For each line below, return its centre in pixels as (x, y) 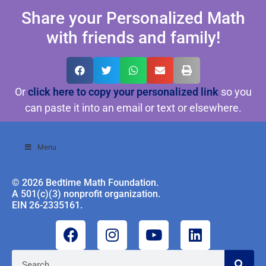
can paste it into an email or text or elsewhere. (133, 107)
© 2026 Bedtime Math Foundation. (86, 182)
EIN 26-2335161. (47, 205)
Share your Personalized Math (133, 18)
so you (235, 91)
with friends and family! (133, 37)
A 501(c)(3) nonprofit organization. (86, 194)
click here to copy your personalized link (123, 91)
